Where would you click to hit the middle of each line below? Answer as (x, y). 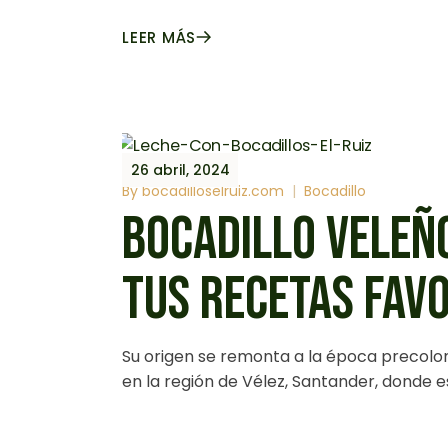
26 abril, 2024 (180, 170)
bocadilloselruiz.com (213, 191)
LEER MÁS (159, 37)
